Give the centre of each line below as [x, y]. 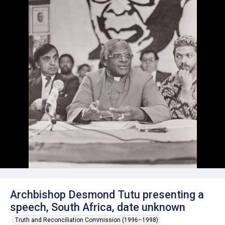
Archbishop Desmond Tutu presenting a [107, 195]
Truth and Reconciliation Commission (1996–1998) [87, 220]
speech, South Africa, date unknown [98, 207]
